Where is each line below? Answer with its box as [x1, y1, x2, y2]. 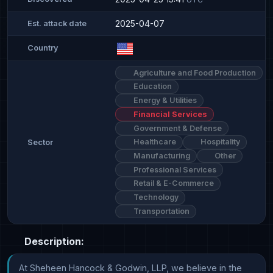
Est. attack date [27, 18, 87, 28]
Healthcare [131, 137, 176, 147]
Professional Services [131, 165, 216, 174]
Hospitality [199, 137, 241, 147]
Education [131, 82, 172, 91]
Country [27, 43, 58, 53]
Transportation [131, 206, 190, 216]
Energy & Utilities [131, 96, 197, 105]
